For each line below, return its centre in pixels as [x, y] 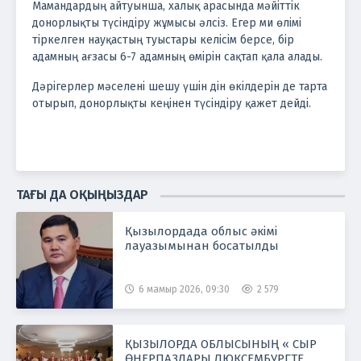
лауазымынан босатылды [202, 246]
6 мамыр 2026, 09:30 [184, 289]
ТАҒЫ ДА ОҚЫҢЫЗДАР [82, 195]
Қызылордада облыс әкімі [201, 231]
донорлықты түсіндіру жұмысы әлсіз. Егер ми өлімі [167, 23]
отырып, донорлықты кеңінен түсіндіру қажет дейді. [172, 104]
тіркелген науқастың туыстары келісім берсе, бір [163, 40]
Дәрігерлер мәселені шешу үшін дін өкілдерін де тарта [180, 87]
